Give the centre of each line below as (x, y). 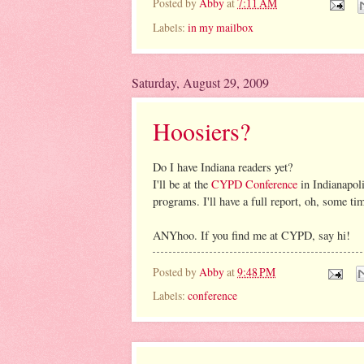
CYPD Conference (254, 184)
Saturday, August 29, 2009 (200, 82)
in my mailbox (221, 27)
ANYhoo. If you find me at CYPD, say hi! (251, 235)
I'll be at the (182, 184)
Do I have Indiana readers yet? (223, 167)
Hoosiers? (201, 130)
